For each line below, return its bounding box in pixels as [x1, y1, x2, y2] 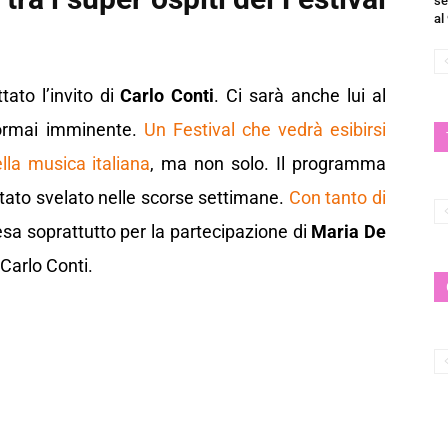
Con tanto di [288, 187, 387, 209]
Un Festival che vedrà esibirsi [136, 119, 387, 141]
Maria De [311, 221, 387, 243]
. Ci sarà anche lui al [214, 85, 387, 107]
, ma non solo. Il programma [150, 153, 387, 175]
